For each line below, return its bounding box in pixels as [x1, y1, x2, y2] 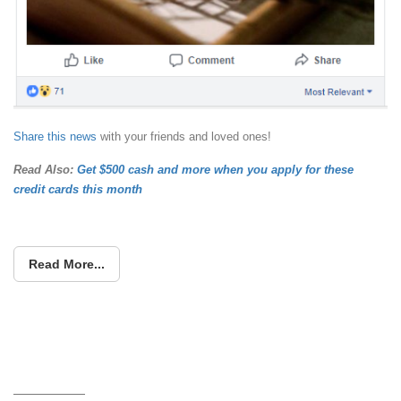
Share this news [13, 129, 97, 143]
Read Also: [13, 162, 77, 176]
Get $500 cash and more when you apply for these [77, 162, 354, 176]
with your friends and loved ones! [97, 129, 271, 143]
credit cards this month [13, 182, 142, 196]
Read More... [29, 256, 105, 271]
